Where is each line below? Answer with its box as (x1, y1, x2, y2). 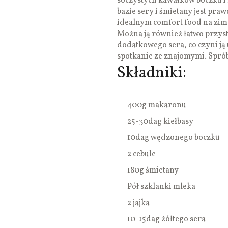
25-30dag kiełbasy (127, 116, 193, 128)
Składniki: (117, 62, 186, 85)
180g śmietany (127, 165, 179, 177)
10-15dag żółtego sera (127, 214, 206, 225)
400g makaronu (127, 100, 186, 111)
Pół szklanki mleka (127, 181, 195, 193)
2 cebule (127, 149, 156, 160)
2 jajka (127, 197, 150, 209)
